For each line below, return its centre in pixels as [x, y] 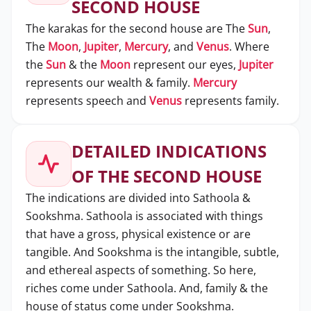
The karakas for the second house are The [137, 28]
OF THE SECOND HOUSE [167, 176]
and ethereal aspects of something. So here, [141, 270]
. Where [249, 47]
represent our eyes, [185, 65]
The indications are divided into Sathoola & [138, 198]
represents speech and [87, 101]
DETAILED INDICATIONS [169, 151]
